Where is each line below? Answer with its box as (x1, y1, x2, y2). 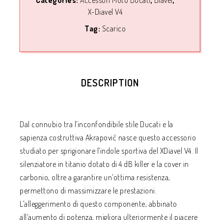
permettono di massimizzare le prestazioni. (20, 186, 157, 195)
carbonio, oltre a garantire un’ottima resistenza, (20, 172, 170, 182)
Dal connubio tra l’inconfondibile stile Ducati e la (20, 119, 173, 129)
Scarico (102, 24, 126, 33)
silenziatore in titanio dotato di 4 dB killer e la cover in (20, 159, 189, 169)
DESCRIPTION (81, 76, 139, 89)
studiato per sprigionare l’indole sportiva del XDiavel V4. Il (20, 146, 198, 156)
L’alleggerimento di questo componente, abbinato (20, 199, 177, 209)
